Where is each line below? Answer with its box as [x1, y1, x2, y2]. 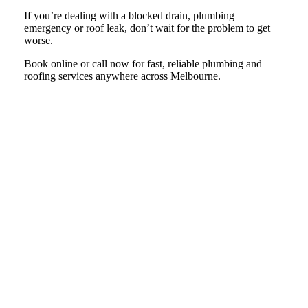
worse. [23, 34, 53, 47]
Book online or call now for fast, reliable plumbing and [23, 58, 262, 70]
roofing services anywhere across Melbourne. [23, 70, 221, 82]
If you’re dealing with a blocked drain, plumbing [23, 10, 234, 22]
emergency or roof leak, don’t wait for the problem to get [23, 22, 270, 34]
